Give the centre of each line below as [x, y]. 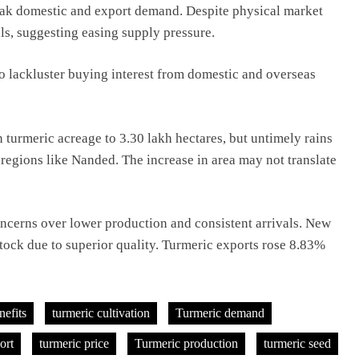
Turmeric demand [220, 313]
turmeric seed [297, 343]
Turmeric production [186, 343]
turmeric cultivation [101, 313]
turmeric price [74, 343]
